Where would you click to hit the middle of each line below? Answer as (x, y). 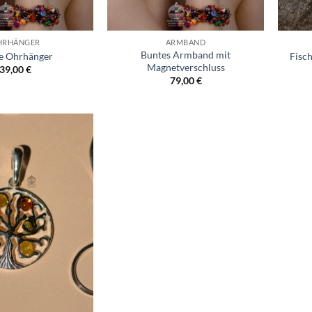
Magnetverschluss (186, 68)
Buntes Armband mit (186, 55)
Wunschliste (63, 150)
